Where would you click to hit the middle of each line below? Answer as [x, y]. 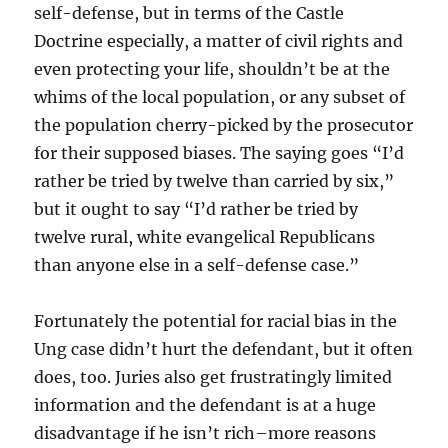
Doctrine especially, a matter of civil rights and [219, 40]
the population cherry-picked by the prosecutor [224, 124]
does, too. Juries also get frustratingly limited [213, 376]
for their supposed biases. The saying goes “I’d [219, 152]
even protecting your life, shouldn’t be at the [212, 68]
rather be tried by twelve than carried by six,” [214, 180]
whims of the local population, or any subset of [220, 96]
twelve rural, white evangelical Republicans [205, 236]
